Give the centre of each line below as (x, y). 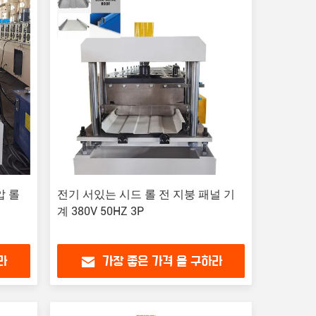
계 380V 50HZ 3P (100, 211)
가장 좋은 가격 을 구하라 (162, 262)
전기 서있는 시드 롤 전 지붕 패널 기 (146, 194)
